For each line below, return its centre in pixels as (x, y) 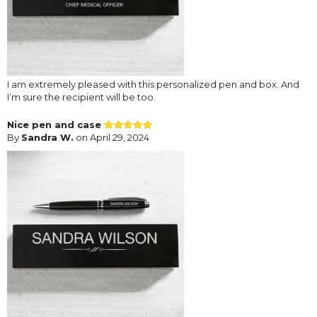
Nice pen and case (56, 124)
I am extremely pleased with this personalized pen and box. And (153, 84)
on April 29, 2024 (111, 137)
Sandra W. (47, 137)
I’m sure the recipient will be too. (81, 97)
